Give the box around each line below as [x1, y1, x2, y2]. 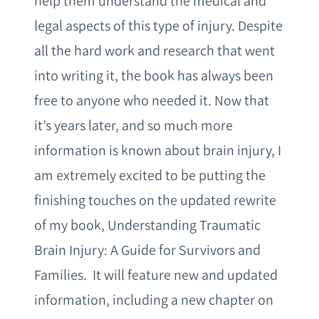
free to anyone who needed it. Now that [34, 92, 269, 110]
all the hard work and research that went [34, 42, 275, 60]
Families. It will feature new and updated [34, 266, 278, 284]
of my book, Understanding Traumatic [34, 216, 261, 234]
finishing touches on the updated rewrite [34, 192, 276, 209]
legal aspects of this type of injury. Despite [34, 17, 283, 35]
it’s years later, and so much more [34, 117, 233, 135]
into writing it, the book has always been [34, 67, 273, 85]
